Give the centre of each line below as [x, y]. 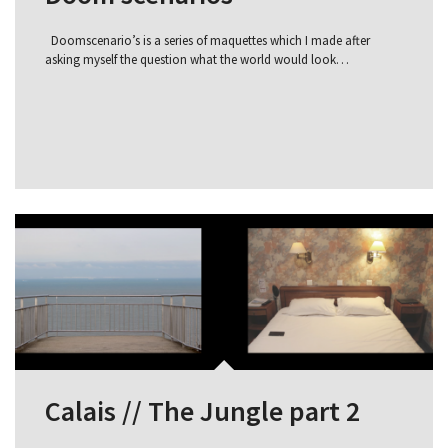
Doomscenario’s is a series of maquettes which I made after [207, 40]
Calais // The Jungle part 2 [202, 410]
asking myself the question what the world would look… [197, 59]
